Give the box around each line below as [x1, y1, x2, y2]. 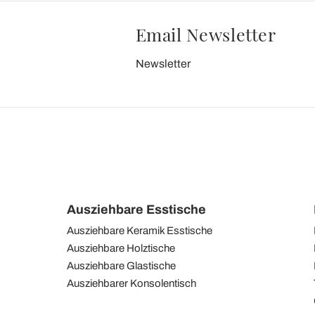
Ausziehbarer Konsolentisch [67, 277, 196, 289]
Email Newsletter [135, 22, 276, 46]
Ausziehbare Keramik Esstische [67, 224, 212, 236]
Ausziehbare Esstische [67, 202, 206, 217]
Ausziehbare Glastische [67, 259, 176, 271]
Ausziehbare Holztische [67, 242, 175, 254]
